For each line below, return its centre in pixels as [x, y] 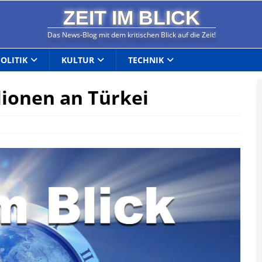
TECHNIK [146, 60]
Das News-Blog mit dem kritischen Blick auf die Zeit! [132, 35]
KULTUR [78, 60]
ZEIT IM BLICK [132, 18]
